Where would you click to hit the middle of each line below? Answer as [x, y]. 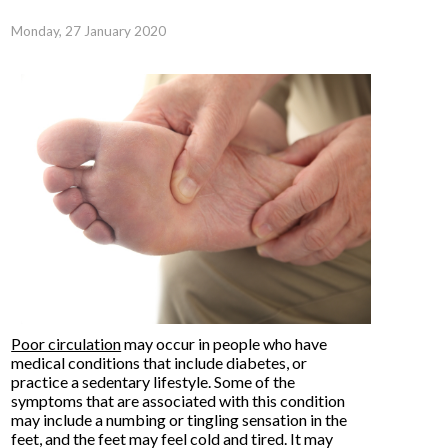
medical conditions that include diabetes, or [159, 362]
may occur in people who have [224, 343]
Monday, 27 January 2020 [89, 31]
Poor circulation [66, 343]
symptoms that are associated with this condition [178, 400]
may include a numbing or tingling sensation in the [179, 419]
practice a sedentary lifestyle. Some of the [153, 381]
